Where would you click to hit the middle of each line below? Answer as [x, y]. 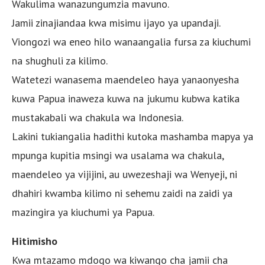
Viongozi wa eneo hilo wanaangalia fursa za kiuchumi [131, 41]
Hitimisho [35, 241]
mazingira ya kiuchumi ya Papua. [83, 212]
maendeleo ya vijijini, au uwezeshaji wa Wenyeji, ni [125, 174]
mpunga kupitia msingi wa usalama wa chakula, [118, 155]
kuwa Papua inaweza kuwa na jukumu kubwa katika [126, 98]
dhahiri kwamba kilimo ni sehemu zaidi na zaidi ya [122, 193]
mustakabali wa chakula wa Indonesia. [98, 117]
